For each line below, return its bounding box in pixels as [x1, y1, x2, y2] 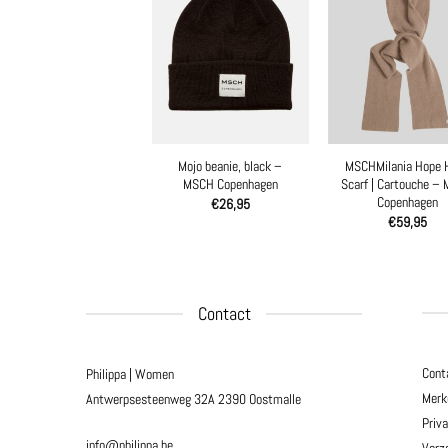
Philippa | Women [86, 365, 174, 384]
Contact [197, 302, 251, 326]
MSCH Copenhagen [182, 174, 278, 193]
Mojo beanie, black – [178, 156, 283, 175]
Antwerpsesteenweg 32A [86, 390, 218, 409]
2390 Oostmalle [218, 390, 301, 409]
